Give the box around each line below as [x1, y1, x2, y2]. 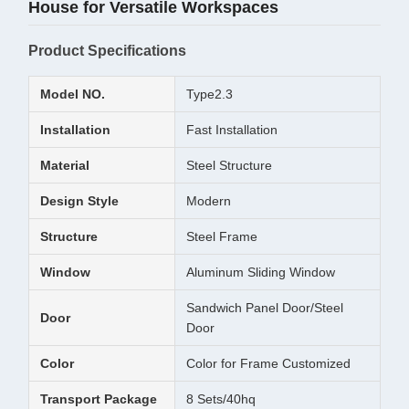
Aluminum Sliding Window [186, 265, 335, 279]
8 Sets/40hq [186, 392, 256, 406]
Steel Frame [186, 229, 257, 244]
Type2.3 [186, 87, 233, 101]
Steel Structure [186, 158, 272, 173]
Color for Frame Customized [186, 356, 351, 371]
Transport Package [40, 392, 157, 406]
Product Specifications [28, 43, 186, 58]
